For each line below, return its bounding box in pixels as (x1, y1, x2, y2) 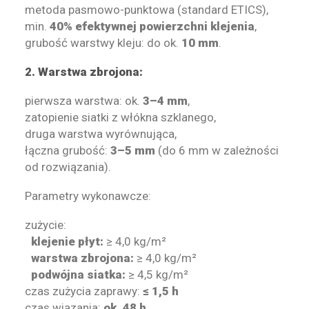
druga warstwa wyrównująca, (25, 127, 177, 141)
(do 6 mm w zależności (155, 143, 279, 157)
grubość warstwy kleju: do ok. (25, 36, 181, 50)
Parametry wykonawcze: (25, 189, 151, 203)
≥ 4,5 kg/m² (126, 268, 188, 281)
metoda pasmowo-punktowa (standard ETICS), (25, 3, 268, 17)
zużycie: (25, 218, 66, 232)
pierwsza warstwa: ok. (25, 94, 143, 108)
